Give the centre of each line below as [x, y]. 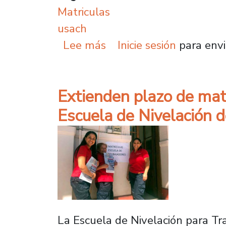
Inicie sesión [147, 45]
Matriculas [84, 12]
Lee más [85, 45]
